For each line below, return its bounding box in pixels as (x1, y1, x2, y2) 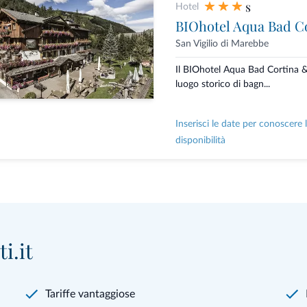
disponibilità (175, 136, 225, 146)
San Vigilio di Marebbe (175, 39, 269, 49)
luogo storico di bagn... (175, 79, 270, 90)
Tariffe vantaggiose (45, 288, 136, 300)
